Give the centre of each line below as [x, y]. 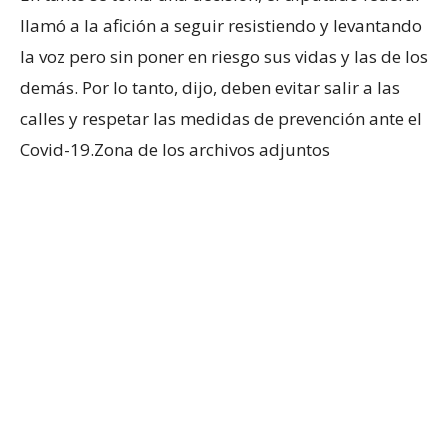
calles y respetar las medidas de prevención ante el [221, 118]
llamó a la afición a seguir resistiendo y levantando [221, 25]
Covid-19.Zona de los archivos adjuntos [175, 149]
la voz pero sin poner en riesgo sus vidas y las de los [224, 56]
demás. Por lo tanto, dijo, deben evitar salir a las [210, 87]
